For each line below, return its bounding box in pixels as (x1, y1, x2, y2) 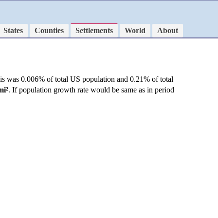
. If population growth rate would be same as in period (8, 86, 174, 94)
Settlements (75, 26, 113, 35)
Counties (35, 26, 64, 35)
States (3, 26, 23, 35)
